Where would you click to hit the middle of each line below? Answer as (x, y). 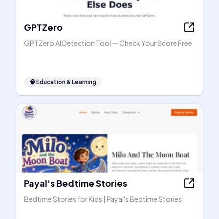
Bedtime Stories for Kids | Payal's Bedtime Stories (103, 199)
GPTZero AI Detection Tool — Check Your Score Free (108, 43)
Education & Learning (66, 82)
